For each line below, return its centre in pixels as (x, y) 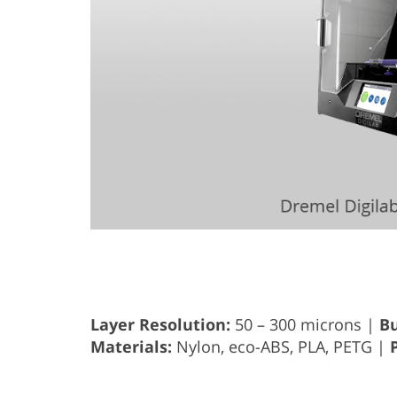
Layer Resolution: (160, 324)
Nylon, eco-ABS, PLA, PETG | (281, 346)
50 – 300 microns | (305, 324)
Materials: (131, 346)
